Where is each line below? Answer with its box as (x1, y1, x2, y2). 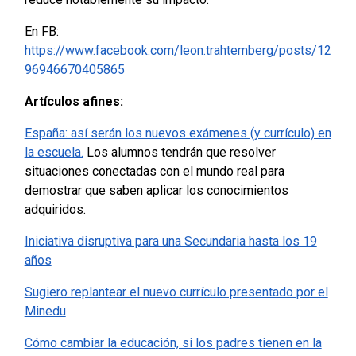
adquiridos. (24, 202, 86, 218)
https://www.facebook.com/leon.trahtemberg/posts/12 (24, 43, 331, 59)
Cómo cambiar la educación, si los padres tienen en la (24, 335, 322, 351)
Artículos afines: (24, 94, 123, 110)
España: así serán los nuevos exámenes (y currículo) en (24, 126, 331, 141)
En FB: (24, 24, 59, 40)
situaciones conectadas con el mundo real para (24, 164, 284, 180)
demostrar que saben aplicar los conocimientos (24, 183, 288, 199)
